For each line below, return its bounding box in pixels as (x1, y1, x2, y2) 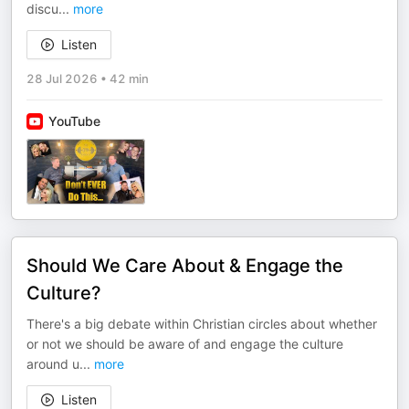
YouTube (48, 113, 100, 129)
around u (26, 356, 79, 372)
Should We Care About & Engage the (26, 255, 343, 277)
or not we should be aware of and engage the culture (26, 336, 343, 351)
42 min (110, 71, 149, 86)
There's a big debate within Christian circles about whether (26, 316, 377, 331)
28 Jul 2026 (26, 71, 98, 86)
